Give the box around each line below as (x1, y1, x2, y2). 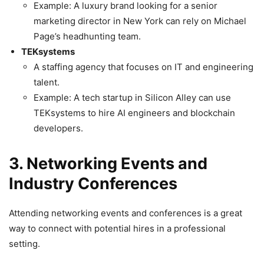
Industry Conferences (9, 174, 177, 194)
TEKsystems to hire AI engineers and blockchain (34, 107, 235, 119)
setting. (9, 238, 40, 250)
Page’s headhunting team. (34, 31, 141, 42)
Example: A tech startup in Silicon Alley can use (34, 92, 231, 104)
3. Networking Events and (9, 154, 207, 174)
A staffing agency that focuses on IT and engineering (34, 61, 253, 73)
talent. (34, 77, 60, 88)
